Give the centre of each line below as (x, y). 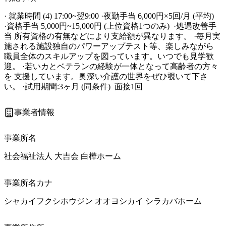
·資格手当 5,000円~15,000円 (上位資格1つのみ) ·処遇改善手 (110, 26)
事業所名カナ (28, 183)
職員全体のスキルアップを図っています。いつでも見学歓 (109, 56)
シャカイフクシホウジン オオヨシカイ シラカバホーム (103, 201)
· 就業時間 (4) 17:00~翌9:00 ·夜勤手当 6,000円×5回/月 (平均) (110, 16)
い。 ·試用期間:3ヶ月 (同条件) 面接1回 (73, 86)
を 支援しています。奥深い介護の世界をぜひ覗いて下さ (106, 76)
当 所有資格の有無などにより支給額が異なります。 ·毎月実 (112, 36)
